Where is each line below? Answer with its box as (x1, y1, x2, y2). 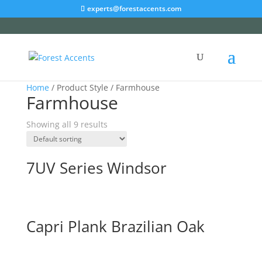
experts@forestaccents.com (87, 4, 181, 13)
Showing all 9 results (26, 119, 108, 130)
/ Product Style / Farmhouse (49, 82, 160, 93)
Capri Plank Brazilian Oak (26, 216, 205, 237)
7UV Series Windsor (26, 157, 167, 178)
